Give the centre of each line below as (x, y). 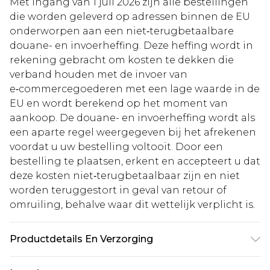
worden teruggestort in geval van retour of (118, 190)
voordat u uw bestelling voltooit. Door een (116, 147)
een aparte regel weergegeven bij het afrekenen (133, 133)
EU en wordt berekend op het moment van (119, 104)
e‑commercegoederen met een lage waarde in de (135, 89)
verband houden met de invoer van (99, 75)
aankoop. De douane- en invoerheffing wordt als (132, 118)
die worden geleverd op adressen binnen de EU (130, 17)
